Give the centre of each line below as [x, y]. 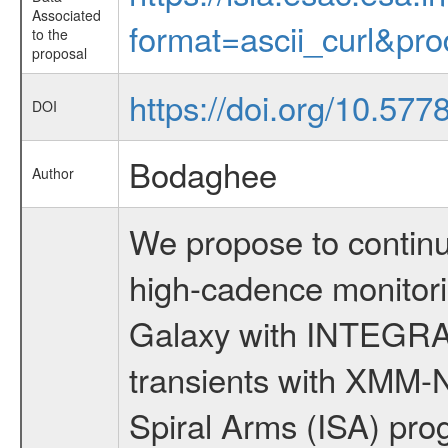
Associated [66, 15]
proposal [59, 53]
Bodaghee [202, 173]
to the [49, 34]
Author [52, 173]
